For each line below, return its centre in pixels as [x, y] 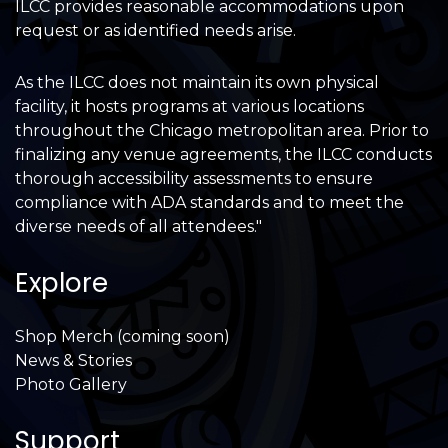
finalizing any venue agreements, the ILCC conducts [223, 154]
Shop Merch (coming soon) [122, 336]
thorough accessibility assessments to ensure [194, 178]
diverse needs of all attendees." [138, 226]
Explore [61, 282]
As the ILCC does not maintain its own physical [197, 82]
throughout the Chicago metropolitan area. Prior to [222, 130]
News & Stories [73, 360]
